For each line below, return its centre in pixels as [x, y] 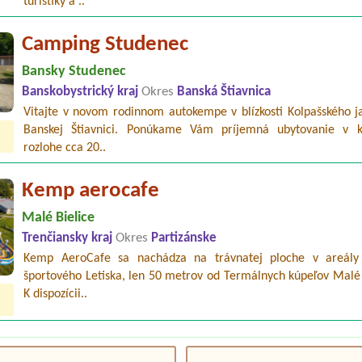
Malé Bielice [59, 218]
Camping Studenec [105, 45]
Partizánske [184, 239]
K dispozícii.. [56, 295]
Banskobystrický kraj [82, 93]
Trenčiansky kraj [69, 239]
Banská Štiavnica [224, 93]
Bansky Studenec [74, 72]
